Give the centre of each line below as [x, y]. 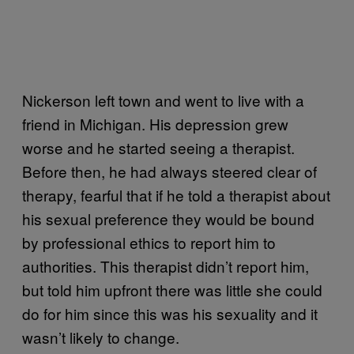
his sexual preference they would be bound [168, 218]
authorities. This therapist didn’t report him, [166, 265]
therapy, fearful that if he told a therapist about [176, 194]
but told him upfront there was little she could [172, 289]
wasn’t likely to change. [101, 337]
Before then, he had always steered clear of [169, 171]
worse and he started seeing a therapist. [158, 147]
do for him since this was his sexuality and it [170, 313]
